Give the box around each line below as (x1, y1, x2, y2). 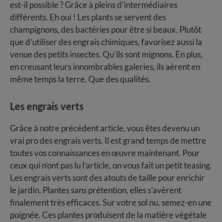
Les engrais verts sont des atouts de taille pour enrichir (10, 172, 205, 183)
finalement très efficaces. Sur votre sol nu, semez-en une (10, 197, 212, 208)
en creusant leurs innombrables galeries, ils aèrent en (10, 61, 200, 72)
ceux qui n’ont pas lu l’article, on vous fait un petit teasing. (10, 160, 212, 170)
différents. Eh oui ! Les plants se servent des (10, 11, 166, 22)
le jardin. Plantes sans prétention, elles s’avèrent (10, 184, 181, 195)
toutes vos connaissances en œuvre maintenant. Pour (10, 147, 200, 158)
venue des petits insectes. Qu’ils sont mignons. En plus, (10, 49, 203, 59)
